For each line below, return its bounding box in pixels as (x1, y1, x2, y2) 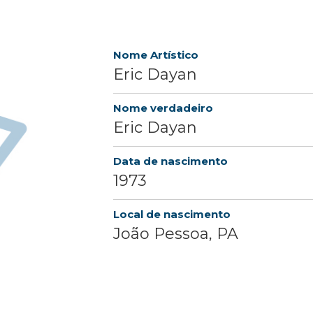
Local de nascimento (113, 208, 231, 221)
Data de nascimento (113, 154, 228, 168)
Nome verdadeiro (113, 101, 213, 115)
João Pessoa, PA (113, 224, 238, 244)
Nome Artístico (113, 48, 198, 62)
